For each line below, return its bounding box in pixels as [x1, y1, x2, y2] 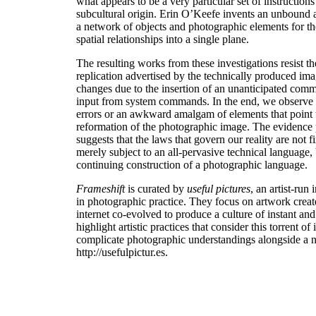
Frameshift [75, 183, 125, 195]
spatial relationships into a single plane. [75, 33, 249, 46]
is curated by [124, 183, 187, 195]
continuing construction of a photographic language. [75, 159, 308, 171]
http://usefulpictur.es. [75, 246, 168, 259]
